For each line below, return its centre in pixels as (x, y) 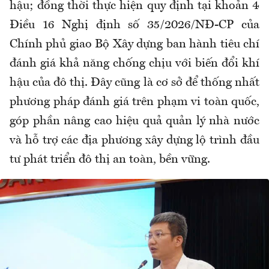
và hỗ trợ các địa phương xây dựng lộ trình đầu (134, 141)
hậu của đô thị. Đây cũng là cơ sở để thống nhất (134, 83)
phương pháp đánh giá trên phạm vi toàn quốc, (134, 102)
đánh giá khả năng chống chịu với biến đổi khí (134, 64)
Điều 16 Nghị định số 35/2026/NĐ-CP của (134, 26)
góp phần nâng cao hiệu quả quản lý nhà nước (134, 122)
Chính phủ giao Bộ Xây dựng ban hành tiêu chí (134, 45)
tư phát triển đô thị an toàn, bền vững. (110, 160)
